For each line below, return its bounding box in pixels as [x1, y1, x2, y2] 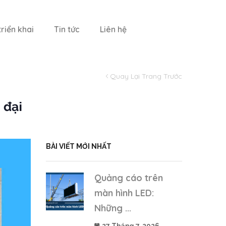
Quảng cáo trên [94, 172, 163, 184]
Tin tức [54, 24, 80, 34]
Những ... [94, 202, 131, 214]
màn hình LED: [94, 187, 154, 199]
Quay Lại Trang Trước [110, 71, 182, 81]
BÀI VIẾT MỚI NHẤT [46, 142, 111, 150]
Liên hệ [100, 24, 127, 34]
